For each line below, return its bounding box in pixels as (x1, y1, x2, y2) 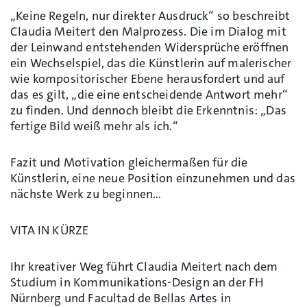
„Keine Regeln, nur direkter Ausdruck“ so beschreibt (10, 7, 291, 24)
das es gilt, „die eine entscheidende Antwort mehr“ (10, 86, 288, 103)
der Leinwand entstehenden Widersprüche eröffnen (10, 38, 289, 56)
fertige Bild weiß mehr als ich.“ (10, 117, 178, 134)
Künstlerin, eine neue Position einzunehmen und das (10, 169, 295, 186)
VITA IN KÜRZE (10, 221, 89, 238)
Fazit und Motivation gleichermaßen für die (10, 153, 248, 171)
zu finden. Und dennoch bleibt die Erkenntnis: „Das (10, 101, 286, 119)
